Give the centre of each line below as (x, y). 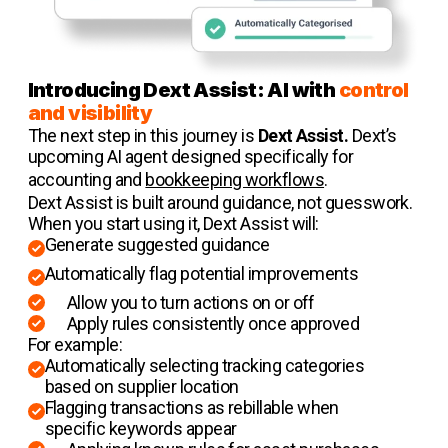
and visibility (90, 113)
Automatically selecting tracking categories (204, 366)
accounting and (86, 180)
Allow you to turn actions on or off (190, 303)
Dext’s (372, 136)
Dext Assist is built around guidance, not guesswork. (220, 203)
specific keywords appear (140, 429)
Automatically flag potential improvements (201, 274)
